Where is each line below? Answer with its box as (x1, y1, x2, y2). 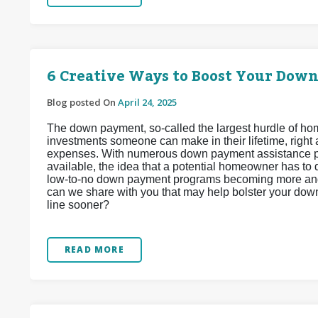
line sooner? (47, 199, 109, 211)
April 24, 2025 (118, 96, 177, 109)
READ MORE (65, 243, 124, 256)
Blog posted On (47, 96, 118, 109)
